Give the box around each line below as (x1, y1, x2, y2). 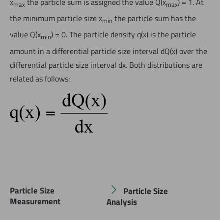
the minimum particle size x (10, 12, 102, 25)
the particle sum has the (112, 12, 196, 25)
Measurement (10, 195, 60, 208)
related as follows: (10, 72, 70, 84)
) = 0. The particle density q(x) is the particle (51, 28, 196, 41)
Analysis (107, 195, 137, 208)
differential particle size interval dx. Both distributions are (10, 58, 202, 71)
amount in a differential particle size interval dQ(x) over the (10, 45, 207, 57)
